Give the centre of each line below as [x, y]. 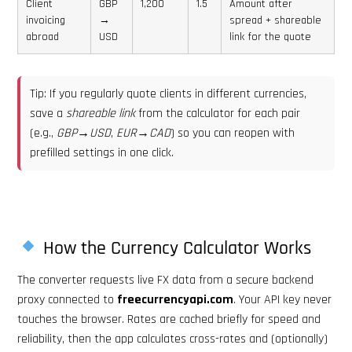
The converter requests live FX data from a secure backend [165, 280]
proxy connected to [67, 299]
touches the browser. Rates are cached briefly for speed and [169, 319]
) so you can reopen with [233, 134]
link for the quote [270, 37]
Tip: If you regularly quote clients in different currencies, [168, 94]
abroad [42, 37]
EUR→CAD [143, 134]
